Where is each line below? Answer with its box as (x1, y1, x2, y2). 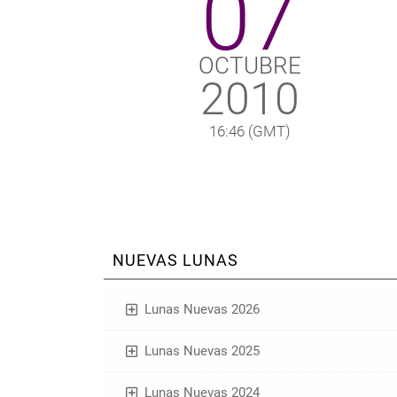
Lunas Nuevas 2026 (144, 301, 260, 318)
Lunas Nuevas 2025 (144, 343, 260, 360)
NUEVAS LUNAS (113, 251, 238, 270)
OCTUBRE (198, 51, 301, 79)
